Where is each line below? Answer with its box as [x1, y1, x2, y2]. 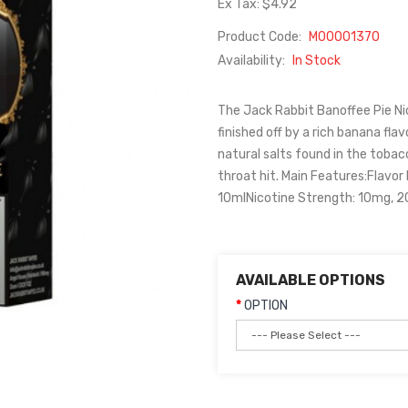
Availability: [218, 53, 288, 68]
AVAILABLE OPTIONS [236, 271, 385, 289]
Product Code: [218, 29, 304, 45]
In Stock [292, 53, 341, 68]
